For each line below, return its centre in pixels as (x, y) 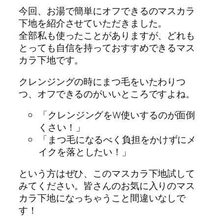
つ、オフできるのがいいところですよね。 (107, 94)
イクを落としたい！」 (85, 152)
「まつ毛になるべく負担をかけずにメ (117, 140)
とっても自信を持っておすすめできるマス (107, 48)
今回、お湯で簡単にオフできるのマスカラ (107, 11)
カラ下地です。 (51, 60)
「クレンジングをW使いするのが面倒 (117, 115)
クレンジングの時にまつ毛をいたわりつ (102, 81)
